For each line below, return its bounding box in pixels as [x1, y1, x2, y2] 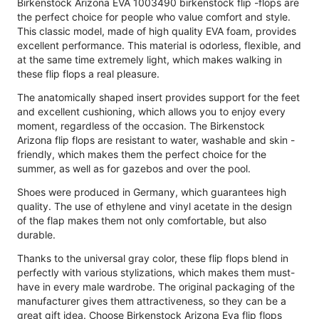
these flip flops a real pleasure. [17, 67, 159, 80]
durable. [17, 228, 56, 241]
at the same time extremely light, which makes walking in [17, 53, 282, 66]
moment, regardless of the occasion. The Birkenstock [17, 119, 265, 132]
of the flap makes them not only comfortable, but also [17, 214, 266, 226]
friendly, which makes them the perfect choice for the [17, 147, 266, 160]
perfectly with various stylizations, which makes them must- [17, 266, 295, 278]
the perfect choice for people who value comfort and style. [17, 10, 291, 23]
